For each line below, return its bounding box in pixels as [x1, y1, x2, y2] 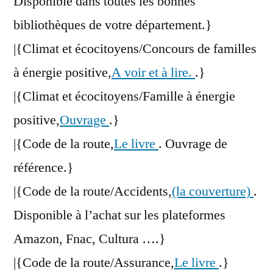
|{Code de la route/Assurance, [13, 254, 174, 272]
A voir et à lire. [112, 64, 195, 82]
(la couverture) [172, 183, 253, 200]
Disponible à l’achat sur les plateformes [13, 207, 225, 224]
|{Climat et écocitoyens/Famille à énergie [13, 88, 235, 105]
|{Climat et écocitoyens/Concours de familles [13, 40, 257, 58]
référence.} [13, 159, 74, 177]
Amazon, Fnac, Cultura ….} [13, 230, 166, 248]
